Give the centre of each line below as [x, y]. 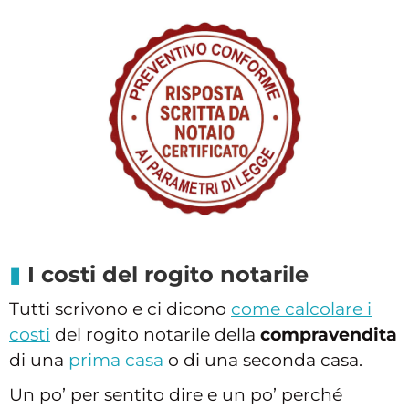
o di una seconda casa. [263, 360]
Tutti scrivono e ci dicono [120, 309]
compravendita [329, 334]
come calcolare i [301, 309]
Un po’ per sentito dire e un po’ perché [176, 394]
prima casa [116, 360]
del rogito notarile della [155, 334]
